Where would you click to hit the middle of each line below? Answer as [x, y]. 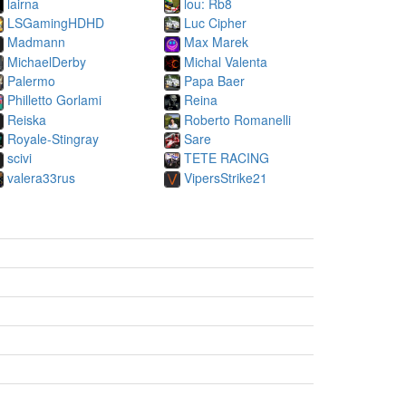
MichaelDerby [47, 61]
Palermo [31, 80]
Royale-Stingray [53, 138]
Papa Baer [214, 80]
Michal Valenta [226, 61]
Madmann [36, 42]
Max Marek [216, 42]
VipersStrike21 [226, 177]
